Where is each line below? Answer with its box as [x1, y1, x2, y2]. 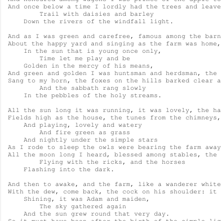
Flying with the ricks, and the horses [8, 158, 185, 165]
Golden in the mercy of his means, [8, 62, 154, 69]
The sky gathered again [8, 203, 126, 210]
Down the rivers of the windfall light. [8, 18, 174, 25]
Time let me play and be [8, 55, 130, 62]
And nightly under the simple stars [8, 136, 158, 143]
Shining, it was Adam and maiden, [8, 195, 150, 202]
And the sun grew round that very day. [8, 210, 170, 217]
